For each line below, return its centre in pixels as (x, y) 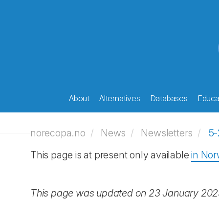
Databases (169, 98)
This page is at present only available (111, 155)
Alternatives (120, 98)
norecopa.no (58, 133)
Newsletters (167, 133)
